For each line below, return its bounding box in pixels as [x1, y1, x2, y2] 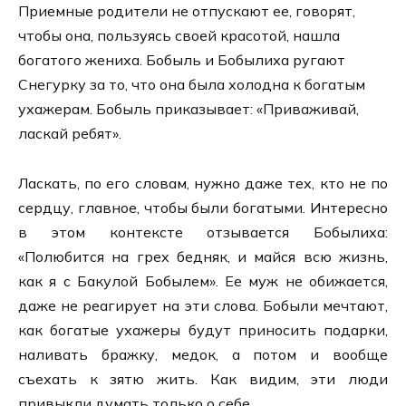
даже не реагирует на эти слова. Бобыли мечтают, [18, 295, 388, 314]
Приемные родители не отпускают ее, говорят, [18, 2, 355, 21]
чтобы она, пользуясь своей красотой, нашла [18, 26, 340, 45]
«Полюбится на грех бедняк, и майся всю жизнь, [18, 246, 388, 266]
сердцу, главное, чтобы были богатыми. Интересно [18, 198, 388, 217]
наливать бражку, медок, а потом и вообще [18, 344, 388, 363]
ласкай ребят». [18, 124, 121, 143]
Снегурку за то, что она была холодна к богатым [18, 75, 365, 94]
